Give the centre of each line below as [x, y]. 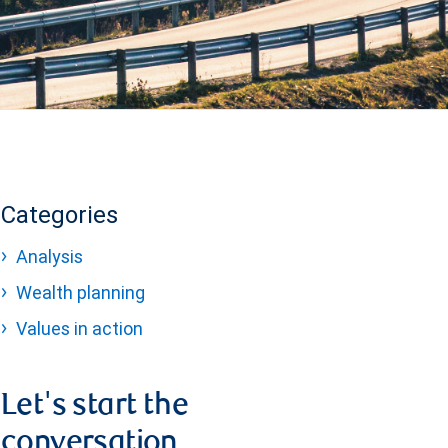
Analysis [49, 256]
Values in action [79, 328]
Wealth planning [80, 292]
